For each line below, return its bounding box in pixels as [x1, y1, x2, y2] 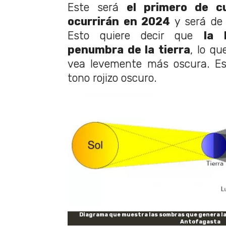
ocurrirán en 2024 [68, 15, 171, 28]
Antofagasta [180, 218, 220, 225]
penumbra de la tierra [68, 43, 191, 56]
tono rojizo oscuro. [68, 72, 157, 85]
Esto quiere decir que [68, 29, 204, 42]
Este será [68, 1, 127, 14]
